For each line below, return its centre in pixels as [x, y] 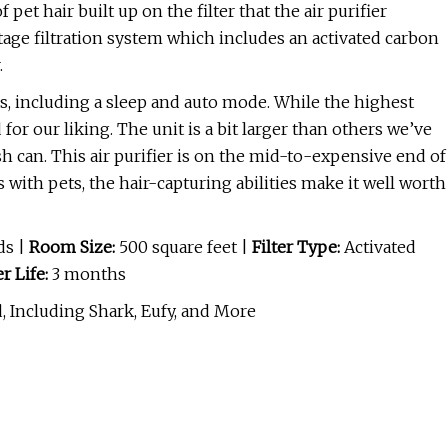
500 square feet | [185, 247]
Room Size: [74, 247]
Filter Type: [296, 247]
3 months [87, 274]
